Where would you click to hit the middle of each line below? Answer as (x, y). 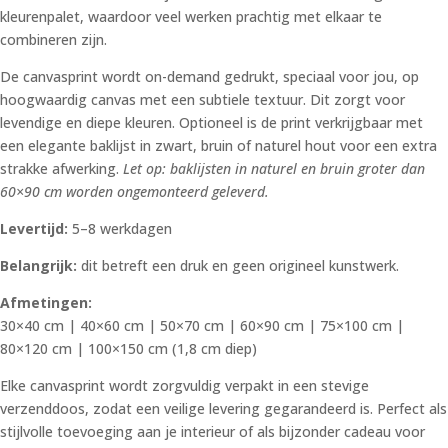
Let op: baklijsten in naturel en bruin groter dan (274, 169)
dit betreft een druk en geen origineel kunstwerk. (238, 266)
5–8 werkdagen (120, 229)
